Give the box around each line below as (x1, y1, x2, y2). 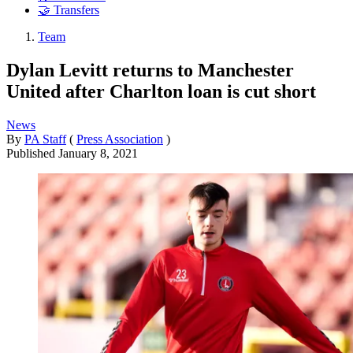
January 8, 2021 (58, 146, 138, 160)
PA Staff (24, 132, 66, 146)
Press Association (76, 132, 163, 146)
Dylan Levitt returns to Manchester (6, 59, 294, 80)
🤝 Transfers (38, 3, 99, 17)
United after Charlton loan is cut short (6, 80, 316, 102)
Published (6, 146, 58, 160)
